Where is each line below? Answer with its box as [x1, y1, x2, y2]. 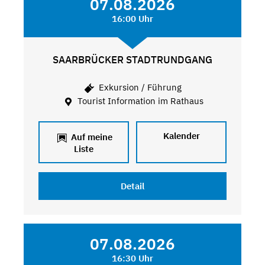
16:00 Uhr [111, 13, 153, 25]
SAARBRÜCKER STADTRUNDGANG [52, 53, 212, 67]
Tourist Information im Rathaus [75, 95, 203, 106]
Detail [120, 180, 144, 192]
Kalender [163, 130, 200, 142]
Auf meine [68, 131, 112, 143]
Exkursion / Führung [96, 81, 182, 93]
